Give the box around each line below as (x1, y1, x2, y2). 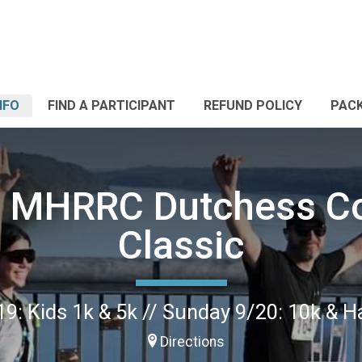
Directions (160, 333, 225, 350)
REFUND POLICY (204, 98, 302, 113)
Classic (118, 221, 244, 268)
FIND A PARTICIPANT (48, 98, 175, 113)
